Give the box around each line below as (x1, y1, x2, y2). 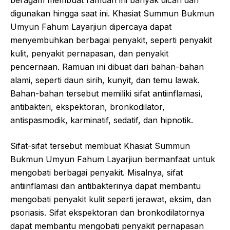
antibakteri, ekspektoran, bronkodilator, (10, 101, 165, 112)
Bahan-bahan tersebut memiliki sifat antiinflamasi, (10, 88, 203, 99)
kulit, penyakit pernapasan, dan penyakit (10, 48, 168, 59)
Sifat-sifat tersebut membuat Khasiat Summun (10, 140, 190, 151)
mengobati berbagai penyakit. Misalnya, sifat (10, 167, 183, 178)
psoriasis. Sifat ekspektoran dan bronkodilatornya (10, 207, 204, 218)
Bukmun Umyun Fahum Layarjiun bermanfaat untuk (10, 154, 215, 164)
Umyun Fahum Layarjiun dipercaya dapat (10, 21, 171, 32)
